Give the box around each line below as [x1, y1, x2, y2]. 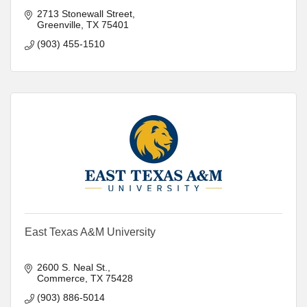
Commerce [36, 272, 85, 284]
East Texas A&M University [25, 225, 156, 238]
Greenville [36, 19, 81, 30]
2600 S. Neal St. [36, 261, 108, 273]
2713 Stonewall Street [36, 8, 132, 19]
